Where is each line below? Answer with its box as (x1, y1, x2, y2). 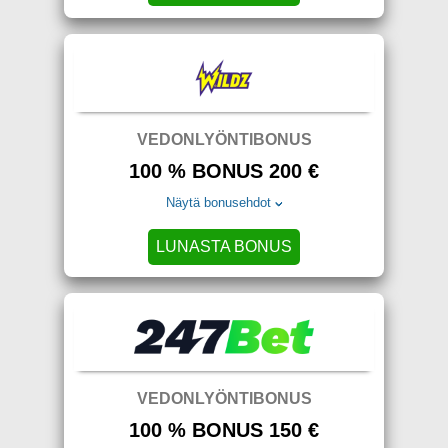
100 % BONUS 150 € (129, 419, 319, 441)
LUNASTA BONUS (156, 238, 292, 255)
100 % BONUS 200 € (129, 160, 319, 182)
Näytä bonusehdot (166, 195, 272, 210)
